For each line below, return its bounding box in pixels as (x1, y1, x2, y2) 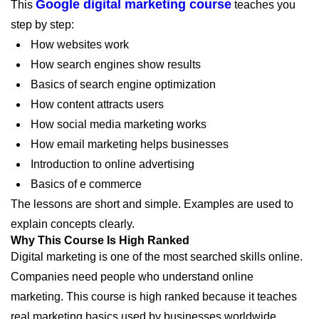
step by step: (11, 18, 74, 31)
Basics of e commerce (28, 177, 142, 190)
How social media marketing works (28, 117, 206, 130)
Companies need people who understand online (11, 270, 253, 283)
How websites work (28, 38, 129, 51)
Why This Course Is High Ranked (11, 234, 189, 246)
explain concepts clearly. (11, 217, 135, 230)
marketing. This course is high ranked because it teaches (11, 290, 297, 303)
